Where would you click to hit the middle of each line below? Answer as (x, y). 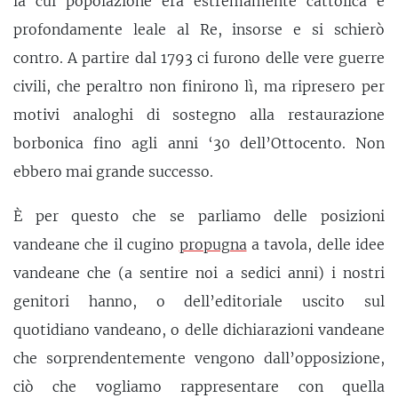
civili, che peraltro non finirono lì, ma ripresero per (199, 86)
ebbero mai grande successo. (113, 171)
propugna (213, 244)
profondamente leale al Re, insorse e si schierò (199, 29)
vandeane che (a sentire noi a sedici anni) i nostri (199, 272)
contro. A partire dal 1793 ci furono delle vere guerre (199, 57)
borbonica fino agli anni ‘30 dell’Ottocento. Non (199, 143)
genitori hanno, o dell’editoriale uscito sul (199, 301)
